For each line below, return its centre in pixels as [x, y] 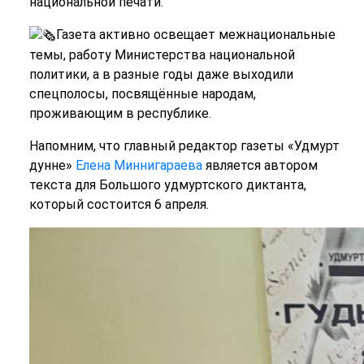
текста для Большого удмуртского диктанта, [167, 184]
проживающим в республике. [120, 113]
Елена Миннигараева [139, 165]
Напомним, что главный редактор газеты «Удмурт [184, 145]
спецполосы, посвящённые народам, [142, 93]
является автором [260, 165]
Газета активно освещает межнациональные [195, 34]
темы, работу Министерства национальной [162, 54]
